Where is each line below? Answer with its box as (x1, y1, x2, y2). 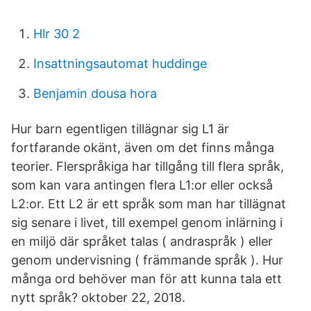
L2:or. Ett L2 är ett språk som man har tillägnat (11, 196, 286, 211)
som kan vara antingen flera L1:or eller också (11, 178, 273, 192)
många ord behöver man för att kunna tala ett (11, 271, 282, 286)
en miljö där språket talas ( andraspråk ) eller (11, 234, 273, 249)
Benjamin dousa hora (33, 86, 157, 101)
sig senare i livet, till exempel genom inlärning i (11, 215, 283, 230)
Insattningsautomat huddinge (33, 56, 207, 71)
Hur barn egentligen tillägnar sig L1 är (11, 121, 229, 136)
